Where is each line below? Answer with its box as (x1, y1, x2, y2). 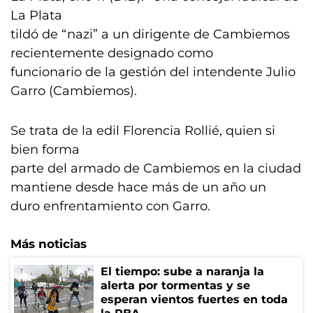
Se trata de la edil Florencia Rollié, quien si (10, 123, 275, 138)
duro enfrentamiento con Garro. (10, 198, 210, 214)
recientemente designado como (10, 45, 213, 61)
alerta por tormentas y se (101, 279, 250, 292)
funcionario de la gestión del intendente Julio (10, 64, 296, 80)
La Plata (10, 8, 62, 23)
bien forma (10, 142, 80, 157)
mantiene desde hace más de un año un (10, 180, 266, 195)
